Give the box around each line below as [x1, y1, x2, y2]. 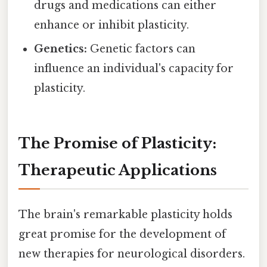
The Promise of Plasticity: [18, 135, 216, 153]
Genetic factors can [87, 42, 196, 56]
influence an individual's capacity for [34, 62, 234, 76]
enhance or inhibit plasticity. [34, 18, 190, 32]
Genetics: [34, 42, 88, 56]
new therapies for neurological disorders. [18, 247, 245, 261]
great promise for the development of [18, 228, 226, 241]
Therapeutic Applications [18, 162, 217, 179]
